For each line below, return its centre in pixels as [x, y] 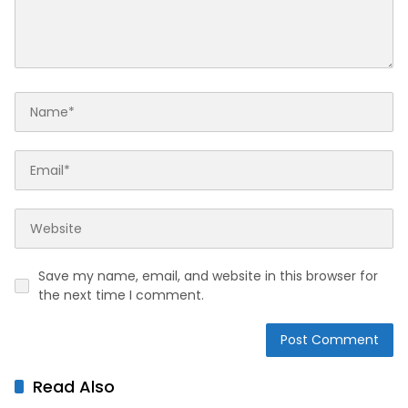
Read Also [74, 387]
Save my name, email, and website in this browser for [208, 276]
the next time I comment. [121, 296]
